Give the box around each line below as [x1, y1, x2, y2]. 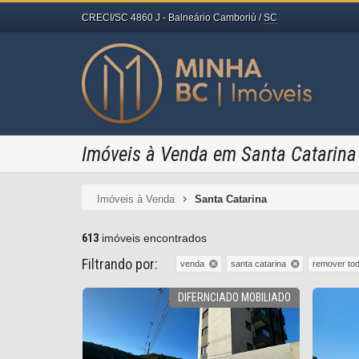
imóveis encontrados [99, 232, 207, 244]
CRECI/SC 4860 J [82, 12, 160, 23]
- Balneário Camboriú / [163, 12, 264, 23]
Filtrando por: [82, 256, 158, 272]
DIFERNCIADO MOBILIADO [177, 290, 291, 304]
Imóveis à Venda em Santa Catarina [82, 143, 357, 166]
